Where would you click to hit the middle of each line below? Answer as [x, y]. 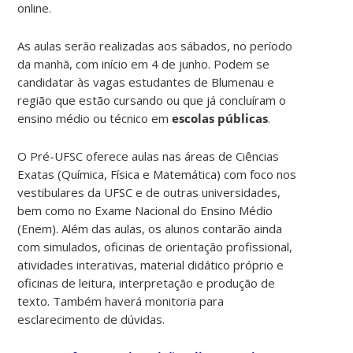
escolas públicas [220, 118]
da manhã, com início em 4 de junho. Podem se [144, 63]
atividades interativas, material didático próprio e [151, 264]
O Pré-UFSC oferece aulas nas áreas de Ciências [149, 156]
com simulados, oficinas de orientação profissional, [155, 246]
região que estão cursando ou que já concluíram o [152, 100]
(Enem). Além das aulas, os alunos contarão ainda [150, 228]
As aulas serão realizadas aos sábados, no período [155, 45]
